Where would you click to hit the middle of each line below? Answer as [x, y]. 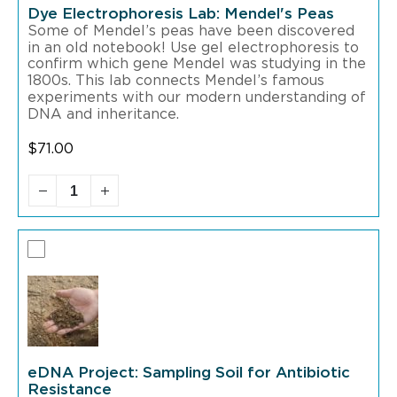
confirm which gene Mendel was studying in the [197, 64]
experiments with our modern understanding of [197, 97]
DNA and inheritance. [105, 114]
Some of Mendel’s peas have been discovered [191, 31]
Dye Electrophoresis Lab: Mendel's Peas [181, 13]
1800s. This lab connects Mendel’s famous [176, 81]
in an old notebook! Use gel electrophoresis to [193, 47]
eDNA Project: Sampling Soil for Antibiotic [189, 373]
